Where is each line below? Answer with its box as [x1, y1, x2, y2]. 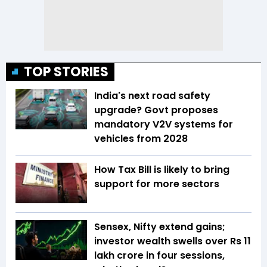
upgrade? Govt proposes [94, 103, 218, 117]
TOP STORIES [24, 63, 108, 82]
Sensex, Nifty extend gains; [94, 219, 225, 234]
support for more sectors [94, 177, 219, 191]
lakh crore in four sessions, [94, 248, 225, 262]
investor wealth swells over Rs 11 [94, 234, 251, 248]
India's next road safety [94, 89, 210, 103]
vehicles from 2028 [94, 132, 188, 146]
